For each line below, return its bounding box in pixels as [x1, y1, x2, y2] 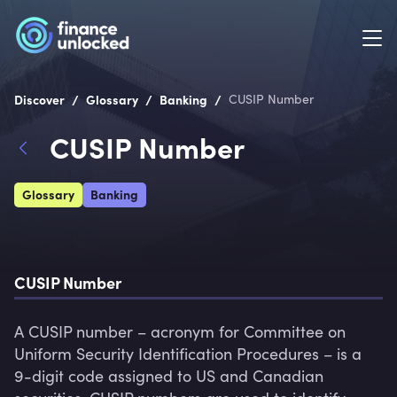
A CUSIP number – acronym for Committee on [14, 321, 346, 342]
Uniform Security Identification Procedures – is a [14, 343, 362, 364]
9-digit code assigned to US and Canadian [14, 365, 323, 386]
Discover [14, 90, 65, 108]
